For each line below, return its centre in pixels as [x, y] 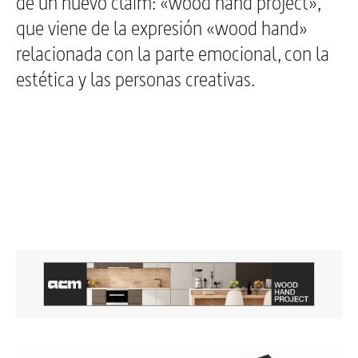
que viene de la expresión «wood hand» [162, 29]
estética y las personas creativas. [135, 80]
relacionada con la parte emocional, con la [173, 54]
